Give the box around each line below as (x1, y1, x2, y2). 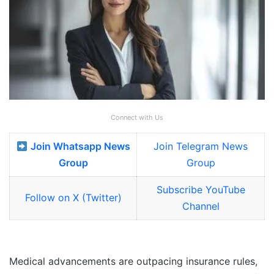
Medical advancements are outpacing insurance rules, (9, 255, 257, 268)
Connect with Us (111, 113, 163, 122)
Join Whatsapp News (30, 140, 130, 153)
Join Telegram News (154, 140, 248, 153)
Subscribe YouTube (156, 183, 245, 196)
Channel (182, 200, 220, 213)
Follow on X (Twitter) (24, 191, 122, 204)
